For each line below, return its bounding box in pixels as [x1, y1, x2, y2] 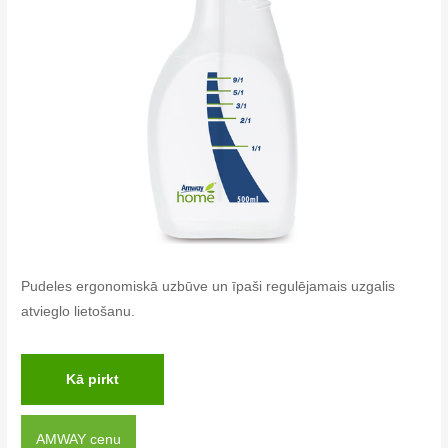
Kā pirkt [66, 371, 120, 387]
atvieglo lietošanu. [21, 303, 136, 319]
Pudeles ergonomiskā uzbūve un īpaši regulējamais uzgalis [21, 278, 396, 294]
